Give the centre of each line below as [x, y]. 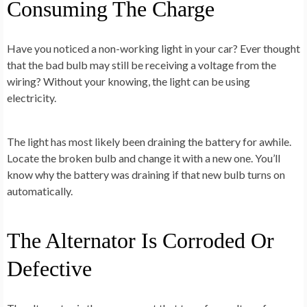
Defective [49, 268]
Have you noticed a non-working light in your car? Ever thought [153, 48]
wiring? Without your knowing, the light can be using [128, 81]
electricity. [32, 97]
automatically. [40, 191]
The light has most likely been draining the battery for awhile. [149, 141]
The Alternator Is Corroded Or [140, 240]
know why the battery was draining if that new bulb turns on [146, 174]
